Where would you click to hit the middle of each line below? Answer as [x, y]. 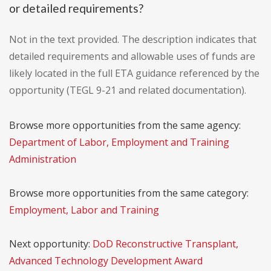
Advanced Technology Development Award [106, 261]
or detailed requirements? [76, 8]
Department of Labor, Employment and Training [119, 142]
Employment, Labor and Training [84, 210]
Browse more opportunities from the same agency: [125, 126]
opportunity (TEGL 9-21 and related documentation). [128, 90]
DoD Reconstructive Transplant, [165, 244]
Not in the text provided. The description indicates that [133, 40]
